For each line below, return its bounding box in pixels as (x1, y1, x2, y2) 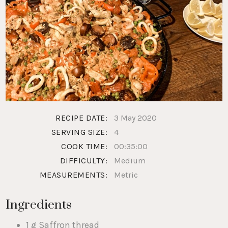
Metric (113, 170, 138, 180)
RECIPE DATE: (55, 113, 108, 123)
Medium (113, 156, 146, 166)
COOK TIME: (61, 141, 108, 152)
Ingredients (6, 197, 72, 213)
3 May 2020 (113, 113, 157, 123)
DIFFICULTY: (60, 156, 108, 166)
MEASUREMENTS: (39, 170, 108, 180)
